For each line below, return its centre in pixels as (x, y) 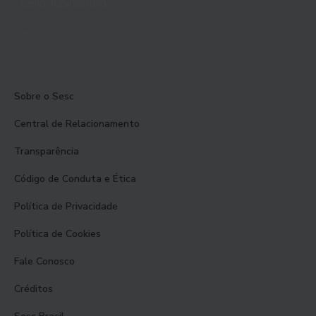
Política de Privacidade (66, 206)
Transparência (47, 151)
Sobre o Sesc (44, 96)
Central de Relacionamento (77, 124)
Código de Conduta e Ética (75, 179)
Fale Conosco (44, 261)
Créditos (34, 289)
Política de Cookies (57, 234)
